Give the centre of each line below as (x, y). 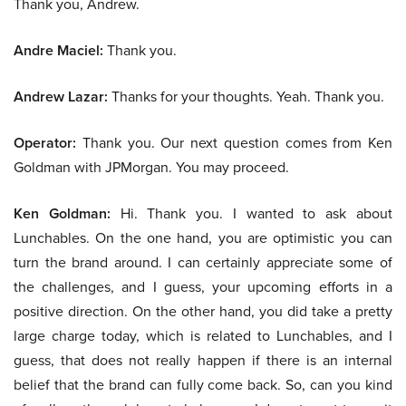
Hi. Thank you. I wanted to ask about (251, 214)
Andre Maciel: (58, 51)
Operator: (45, 143)
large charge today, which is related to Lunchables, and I (203, 336)
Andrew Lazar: (61, 97)
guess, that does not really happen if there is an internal (203, 361)
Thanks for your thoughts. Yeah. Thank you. (246, 97)
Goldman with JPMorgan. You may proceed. (151, 168)
